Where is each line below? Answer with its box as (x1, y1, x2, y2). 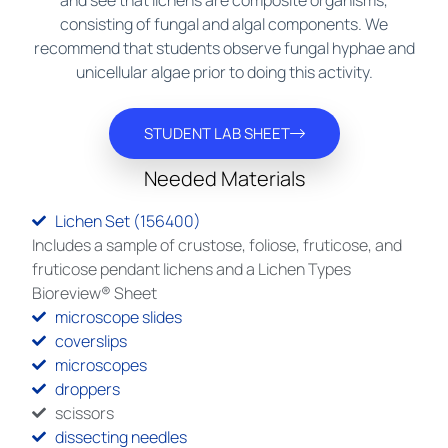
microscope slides (54, 306, 182, 329)
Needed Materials (143, 165, 305, 193)
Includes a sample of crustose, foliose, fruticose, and (32, 234, 403, 257)
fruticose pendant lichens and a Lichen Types (32, 258, 352, 281)
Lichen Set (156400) (54, 210, 201, 233)
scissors (54, 402, 114, 425)
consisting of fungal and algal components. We (60, 13, 388, 35)
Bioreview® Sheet (32, 282, 158, 305)
